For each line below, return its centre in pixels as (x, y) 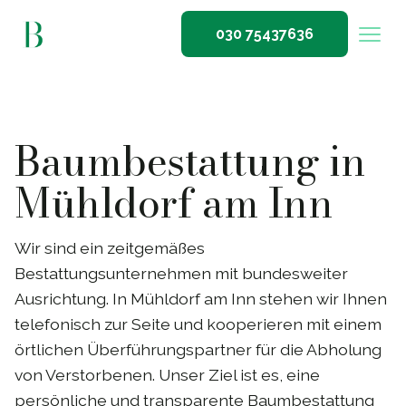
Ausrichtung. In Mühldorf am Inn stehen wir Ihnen (201, 299)
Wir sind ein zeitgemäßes (110, 248)
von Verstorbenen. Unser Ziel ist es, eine (167, 375)
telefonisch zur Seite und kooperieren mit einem (198, 324)
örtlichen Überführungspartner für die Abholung (198, 350)
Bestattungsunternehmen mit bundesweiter (181, 274)
